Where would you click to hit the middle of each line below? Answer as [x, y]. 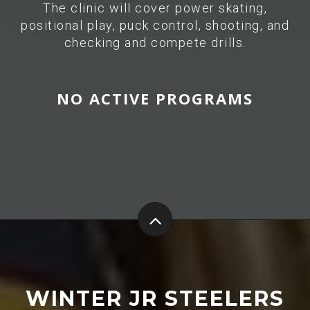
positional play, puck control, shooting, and [155, 25]
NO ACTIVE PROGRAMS [155, 98]
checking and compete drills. [155, 43]
